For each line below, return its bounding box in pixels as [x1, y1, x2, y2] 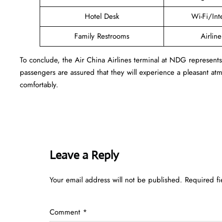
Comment [50, 206, 83, 218]
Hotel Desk [84, 10, 119, 22]
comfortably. [20, 79, 58, 90]
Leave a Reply [50, 147, 119, 163]
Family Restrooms [74, 30, 129, 42]
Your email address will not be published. [50, 174, 182, 185]
